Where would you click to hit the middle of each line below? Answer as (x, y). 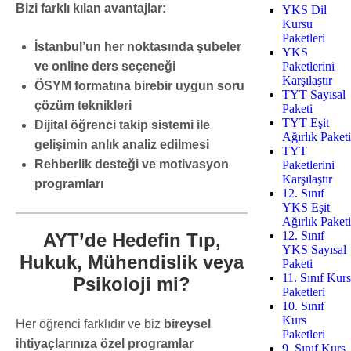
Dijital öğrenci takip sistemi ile (122, 125)
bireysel (187, 324)
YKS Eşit (306, 207)
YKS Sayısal (314, 249)
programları (69, 183)
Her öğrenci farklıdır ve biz (90, 324)
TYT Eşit (306, 122)
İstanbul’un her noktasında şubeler (138, 46)
